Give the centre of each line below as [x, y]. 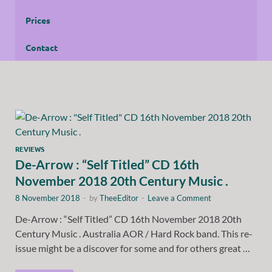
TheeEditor [119, 198]
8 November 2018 [48, 198]
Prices [38, 20]
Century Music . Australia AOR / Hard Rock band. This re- [134, 233]
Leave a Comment [179, 198]
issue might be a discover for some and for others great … [133, 248]
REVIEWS [30, 148]
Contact [42, 47]
